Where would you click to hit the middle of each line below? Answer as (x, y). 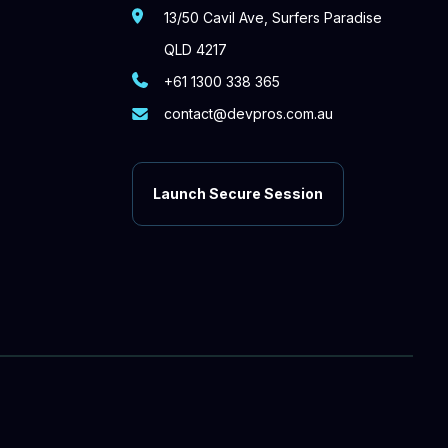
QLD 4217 (195, 49)
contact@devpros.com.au (248, 113)
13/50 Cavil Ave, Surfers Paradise (273, 17)
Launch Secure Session (238, 193)
